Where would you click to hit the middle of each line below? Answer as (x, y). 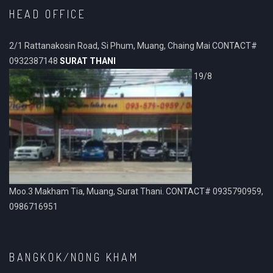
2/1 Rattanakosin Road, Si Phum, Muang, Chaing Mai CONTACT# (134, 46)
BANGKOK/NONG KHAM (74, 257)
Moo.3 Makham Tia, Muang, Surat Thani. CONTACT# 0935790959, (136, 191)
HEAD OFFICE (48, 14)
